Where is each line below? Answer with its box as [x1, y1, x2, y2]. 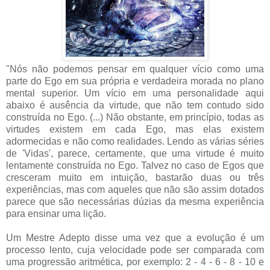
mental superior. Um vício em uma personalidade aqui [6, 87, 264, 98]
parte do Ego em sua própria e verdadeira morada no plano [6, 75, 264, 86]
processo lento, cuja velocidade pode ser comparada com [6, 244, 264, 255]
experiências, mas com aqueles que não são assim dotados [6, 184, 264, 195]
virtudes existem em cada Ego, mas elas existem [6, 124, 264, 134]
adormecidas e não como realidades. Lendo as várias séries [6, 136, 264, 146]
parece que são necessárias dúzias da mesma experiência [6, 196, 264, 207]
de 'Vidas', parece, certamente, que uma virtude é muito [6, 148, 264, 159]
